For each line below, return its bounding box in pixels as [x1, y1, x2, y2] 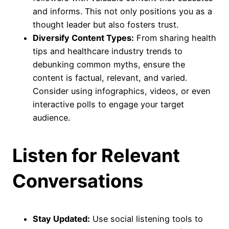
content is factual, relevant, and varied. [33, 73, 187, 83]
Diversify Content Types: [33, 33, 134, 43]
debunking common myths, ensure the [33, 59, 185, 70]
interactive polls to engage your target [33, 99, 184, 109]
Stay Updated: [33, 214, 90, 224]
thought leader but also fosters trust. [33, 19, 178, 30]
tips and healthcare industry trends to [33, 46, 182, 56]
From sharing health [134, 33, 216, 43]
